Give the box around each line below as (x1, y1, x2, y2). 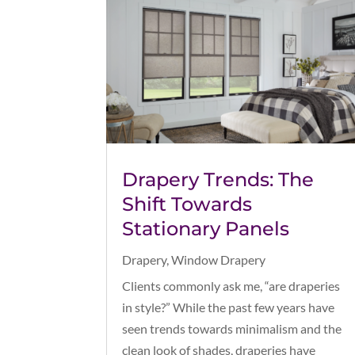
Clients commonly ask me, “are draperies (122, 278, 341, 294)
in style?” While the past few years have (122, 300, 335, 315)
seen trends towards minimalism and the (122, 321, 342, 337)
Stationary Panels (122, 217, 290, 241)
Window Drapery (171, 252, 266, 268)
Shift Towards (122, 193, 253, 216)
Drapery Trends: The (122, 168, 315, 192)
